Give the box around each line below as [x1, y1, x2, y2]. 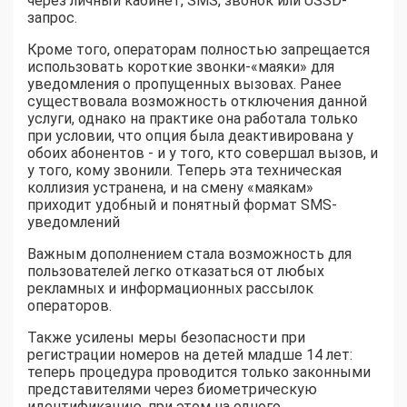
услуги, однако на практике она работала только [27, 110, 358, 128]
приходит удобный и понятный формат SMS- [27, 196, 337, 214]
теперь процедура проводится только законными [27, 363, 371, 382]
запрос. [27, 9, 77, 27]
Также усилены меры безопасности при [27, 329, 305, 347]
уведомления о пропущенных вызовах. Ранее [27, 75, 342, 94]
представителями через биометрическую [27, 381, 317, 399]
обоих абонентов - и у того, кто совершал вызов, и [27, 144, 378, 163]
